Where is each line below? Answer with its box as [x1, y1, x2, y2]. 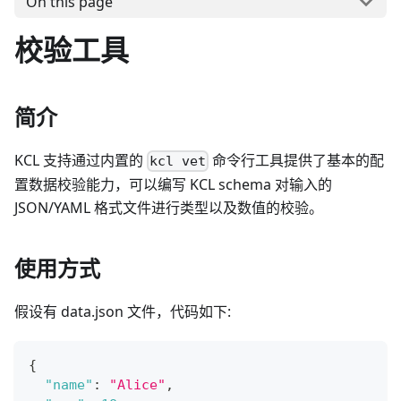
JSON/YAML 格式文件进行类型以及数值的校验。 [14, 198, 323, 218]
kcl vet [149, 153, 207, 170]
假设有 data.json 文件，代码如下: [14, 302, 231, 322]
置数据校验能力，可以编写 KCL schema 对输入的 [14, 175, 332, 195]
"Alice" [109, 377, 166, 394]
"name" [45, 377, 93, 394]
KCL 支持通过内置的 [14, 149, 147, 170]
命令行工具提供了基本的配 [209, 149, 385, 170]
